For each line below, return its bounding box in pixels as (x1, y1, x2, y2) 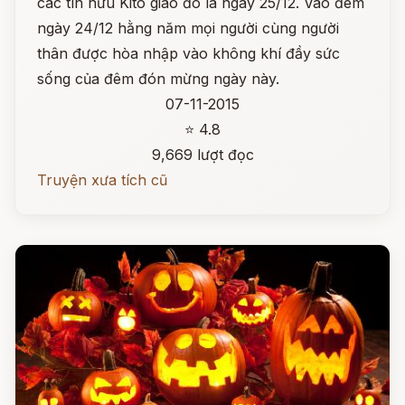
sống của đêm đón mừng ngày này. (37, 70, 279, 88)
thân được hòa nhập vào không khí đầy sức (37, 44, 340, 62)
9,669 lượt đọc (151, 146, 254, 164)
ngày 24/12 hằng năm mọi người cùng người (37, 19, 339, 37)
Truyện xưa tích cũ (37, 171, 167, 189)
